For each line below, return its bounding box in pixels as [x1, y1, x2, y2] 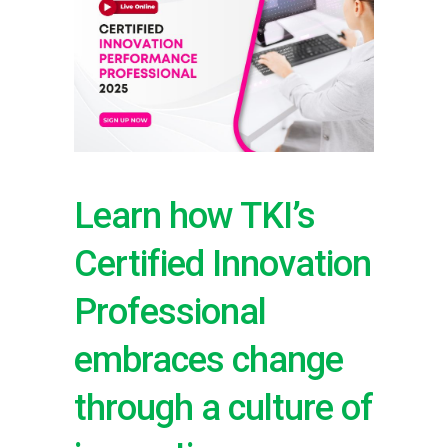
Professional [74, 290, 266, 333]
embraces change [74, 338, 343, 381]
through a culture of [74, 386, 373, 429]
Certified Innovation [74, 242, 371, 285]
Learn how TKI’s [74, 194, 315, 237]
